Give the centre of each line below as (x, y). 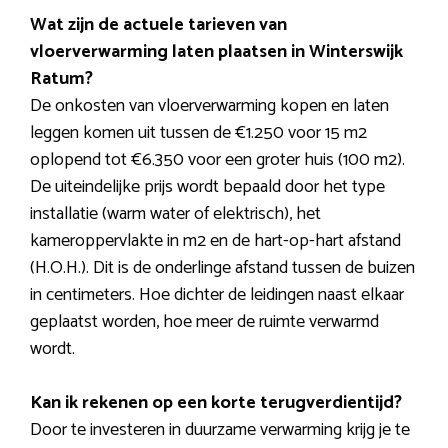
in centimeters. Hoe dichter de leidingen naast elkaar (217, 295)
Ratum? (61, 79)
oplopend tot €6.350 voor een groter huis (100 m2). (217, 160)
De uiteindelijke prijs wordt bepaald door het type (207, 187)
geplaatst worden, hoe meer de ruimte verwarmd (204, 322)
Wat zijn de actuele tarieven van (158, 25)
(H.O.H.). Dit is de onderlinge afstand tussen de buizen (222, 268)
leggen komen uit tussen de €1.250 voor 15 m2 (198, 133)
